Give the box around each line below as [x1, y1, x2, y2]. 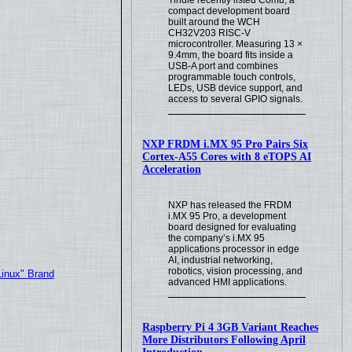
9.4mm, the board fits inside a [168, 49, 294, 60]
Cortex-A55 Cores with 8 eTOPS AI [142, 150, 312, 163]
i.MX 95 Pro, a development [168, 210, 287, 222]
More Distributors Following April [142, 333, 306, 346]
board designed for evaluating [168, 221, 297, 233]
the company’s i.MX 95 [168, 232, 266, 244]
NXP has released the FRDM [168, 199, 292, 211]
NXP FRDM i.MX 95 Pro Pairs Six [142, 137, 309, 150]
